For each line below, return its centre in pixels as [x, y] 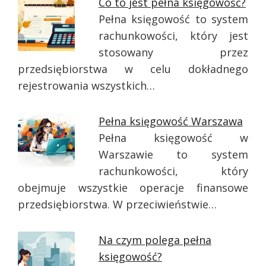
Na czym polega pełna [155, 240]
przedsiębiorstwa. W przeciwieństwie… [117, 204]
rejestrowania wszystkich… [86, 85]
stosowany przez [173, 52]
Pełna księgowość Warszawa [170, 121]
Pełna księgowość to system [173, 19]
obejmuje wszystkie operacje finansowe [133, 188]
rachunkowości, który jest [173, 36]
